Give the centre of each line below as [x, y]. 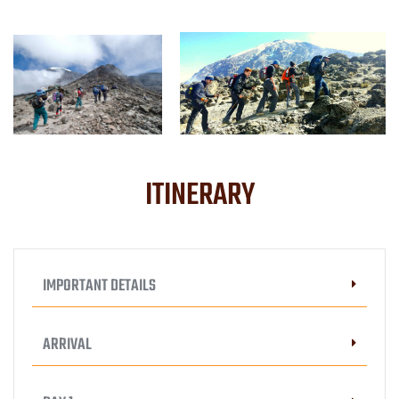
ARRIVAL [67, 346]
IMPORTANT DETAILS [99, 287]
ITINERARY [199, 196]
